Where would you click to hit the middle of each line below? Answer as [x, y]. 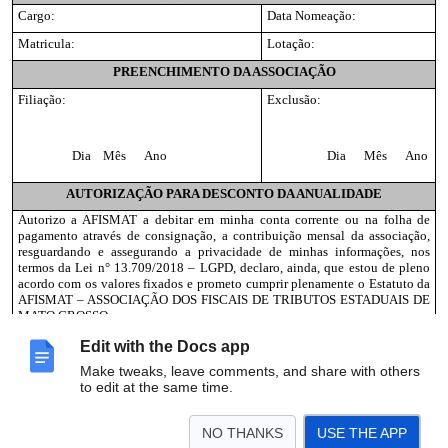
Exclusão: [293, 99]
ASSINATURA [224, 381]
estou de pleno [389, 268]
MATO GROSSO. [64, 316]
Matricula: [46, 43]
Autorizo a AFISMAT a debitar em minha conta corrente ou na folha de [224, 220]
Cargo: [36, 15]
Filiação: [41, 99]
